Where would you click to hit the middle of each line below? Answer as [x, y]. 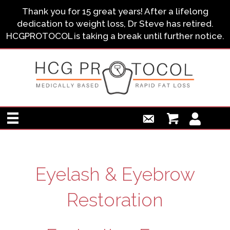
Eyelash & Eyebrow [115, 174]
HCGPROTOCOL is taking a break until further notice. [115, 36]
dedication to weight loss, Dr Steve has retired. [115, 24]
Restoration [115, 200]
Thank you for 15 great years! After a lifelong [115, 11]
